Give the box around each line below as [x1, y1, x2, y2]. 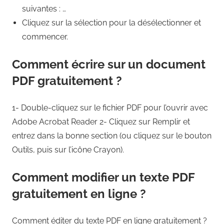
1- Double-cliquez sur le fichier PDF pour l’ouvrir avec [12, 102, 208, 112]
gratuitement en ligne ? [12, 186, 146, 201]
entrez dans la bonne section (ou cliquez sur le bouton [12, 130, 211, 140]
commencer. [22, 31, 68, 41]
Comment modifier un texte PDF [12, 169, 194, 184]
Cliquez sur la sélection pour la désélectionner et [22, 17, 201, 27]
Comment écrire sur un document [12, 56, 205, 71]
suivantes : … [22, 3, 66, 13]
